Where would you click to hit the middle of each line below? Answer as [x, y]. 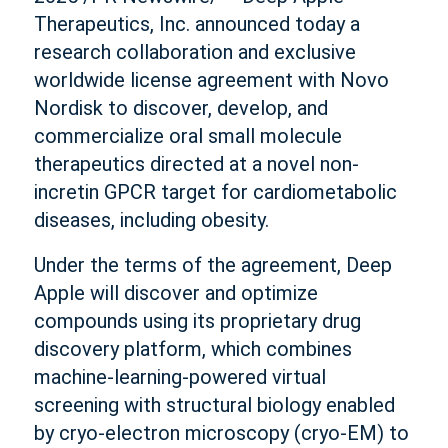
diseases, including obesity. [151, 220]
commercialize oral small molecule [187, 136]
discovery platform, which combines [192, 349]
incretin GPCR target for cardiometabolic [215, 192]
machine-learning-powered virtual [179, 377]
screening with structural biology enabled [214, 405]
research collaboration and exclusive [194, 52]
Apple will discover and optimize [175, 293]
